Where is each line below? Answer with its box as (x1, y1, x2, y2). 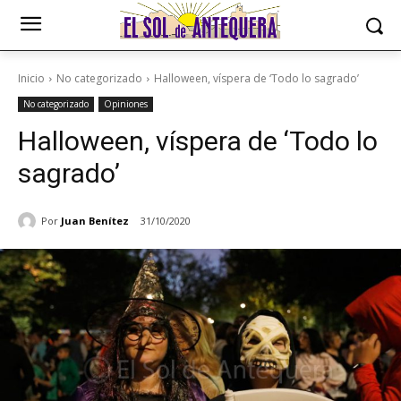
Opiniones (104, 98, 148, 110)
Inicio (18, 71, 45, 86)
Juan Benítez (61, 213, 129, 227)
